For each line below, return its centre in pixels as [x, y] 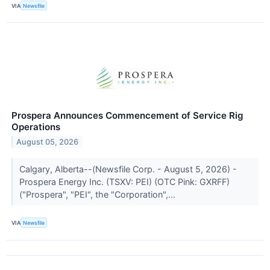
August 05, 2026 [48, 142]
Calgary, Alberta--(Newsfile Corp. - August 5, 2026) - [128, 169]
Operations [36, 127]
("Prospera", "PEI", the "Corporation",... [98, 195]
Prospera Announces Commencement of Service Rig [127, 116]
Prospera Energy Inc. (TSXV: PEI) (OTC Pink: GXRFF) [124, 182]
